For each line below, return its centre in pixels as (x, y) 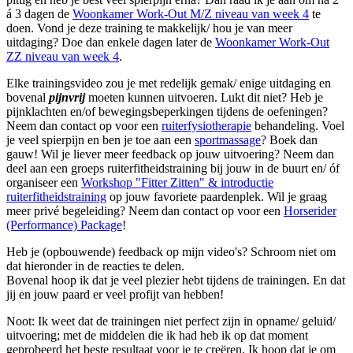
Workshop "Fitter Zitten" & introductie (177, 183)
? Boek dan (289, 140)
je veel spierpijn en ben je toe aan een (100, 140)
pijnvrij (67, 98)
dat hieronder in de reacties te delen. (95, 266)
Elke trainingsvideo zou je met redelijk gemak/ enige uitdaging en (169, 84)
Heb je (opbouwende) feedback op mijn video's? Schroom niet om (171, 252)
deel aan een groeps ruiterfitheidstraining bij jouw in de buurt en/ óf (173, 169)
